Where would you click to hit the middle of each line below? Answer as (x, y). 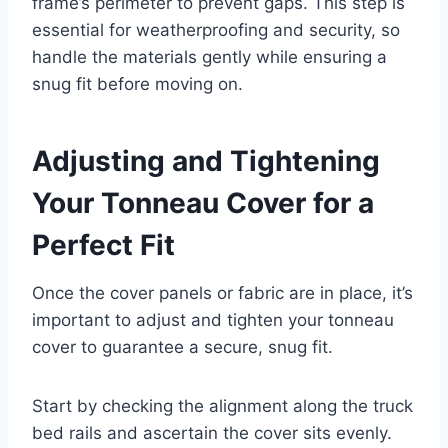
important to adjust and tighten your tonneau (213, 319)
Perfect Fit (103, 244)
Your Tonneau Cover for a (203, 202)
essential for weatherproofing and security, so (216, 29)
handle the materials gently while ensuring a (209, 56)
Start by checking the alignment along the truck (222, 405)
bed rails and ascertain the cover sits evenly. (212, 432)
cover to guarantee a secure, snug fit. (182, 346)
